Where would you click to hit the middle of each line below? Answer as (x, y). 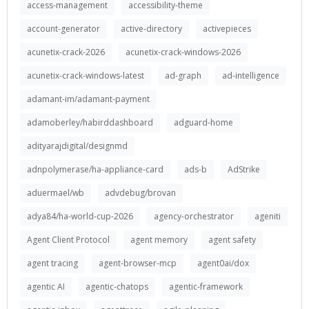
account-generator (63, 29)
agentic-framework (206, 287)
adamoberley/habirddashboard (90, 122)
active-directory (151, 29)
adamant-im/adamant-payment (88, 99)
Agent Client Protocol (68, 240)
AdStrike (244, 169)
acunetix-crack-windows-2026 (183, 52)
